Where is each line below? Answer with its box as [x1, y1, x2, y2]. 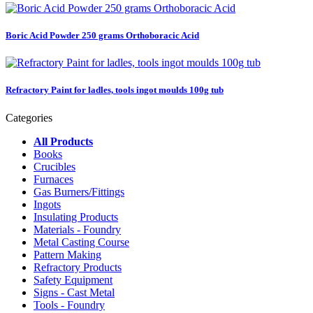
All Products [34, 135, 93, 147]
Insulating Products [34, 210, 118, 223]
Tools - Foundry [34, 298, 105, 311]
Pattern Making [34, 248, 101, 261]
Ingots [34, 198, 61, 210]
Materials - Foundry [34, 223, 121, 235]
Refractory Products [34, 261, 122, 273]
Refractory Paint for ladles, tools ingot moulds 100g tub [6, 85, 224, 96]
